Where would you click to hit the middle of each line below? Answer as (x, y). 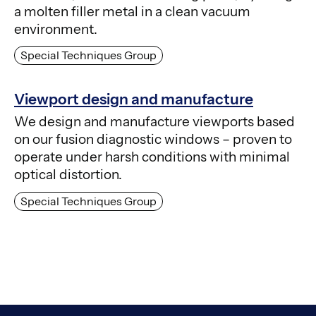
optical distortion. (68, 175)
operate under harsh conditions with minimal (152, 157)
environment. (56, 30)
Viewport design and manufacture (134, 99)
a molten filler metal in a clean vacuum (132, 12)
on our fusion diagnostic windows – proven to (153, 140)
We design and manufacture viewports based (154, 122)
